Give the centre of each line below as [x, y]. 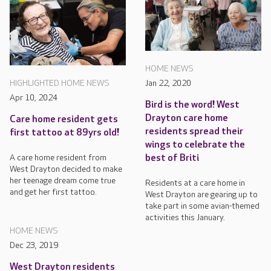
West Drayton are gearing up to [201, 194]
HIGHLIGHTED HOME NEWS [60, 83]
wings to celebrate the [195, 145]
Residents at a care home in [195, 183]
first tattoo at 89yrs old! [64, 133]
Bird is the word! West [192, 105]
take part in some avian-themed [202, 206]
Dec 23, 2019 [34, 245]
